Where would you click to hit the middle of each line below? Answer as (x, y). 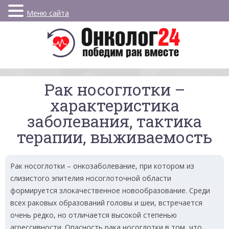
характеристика (114, 105)
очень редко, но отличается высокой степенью (94, 215)
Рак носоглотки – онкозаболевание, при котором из (102, 166)
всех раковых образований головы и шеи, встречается (106, 203)
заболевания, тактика (114, 121)
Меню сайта (48, 13)
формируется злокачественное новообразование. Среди (110, 190)
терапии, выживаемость (114, 137)
